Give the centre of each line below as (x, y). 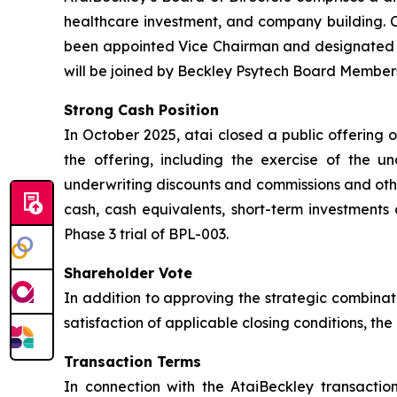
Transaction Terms (132, 362)
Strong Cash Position (141, 110)
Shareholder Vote (128, 273)
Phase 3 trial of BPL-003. (146, 234)
